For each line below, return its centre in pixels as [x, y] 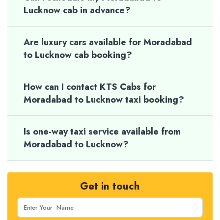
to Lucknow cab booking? [78, 55]
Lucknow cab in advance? [77, 10]
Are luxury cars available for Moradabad [108, 42]
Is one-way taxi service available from [102, 132]
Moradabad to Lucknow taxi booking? [104, 100]
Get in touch [110, 186]
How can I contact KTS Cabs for [90, 87]
